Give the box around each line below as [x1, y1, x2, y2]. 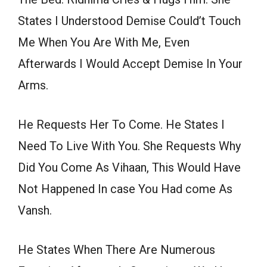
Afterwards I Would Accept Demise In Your [18, 57, 243, 72]
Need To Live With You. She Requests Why [18, 139, 241, 154]
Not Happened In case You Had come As [18, 182, 232, 197]
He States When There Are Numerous [18, 243, 215, 257]
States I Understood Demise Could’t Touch [18, 14, 241, 29]
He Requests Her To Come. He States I [18, 117, 225, 132]
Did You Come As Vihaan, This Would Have [18, 160, 241, 175]
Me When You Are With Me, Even [18, 35, 190, 50]
